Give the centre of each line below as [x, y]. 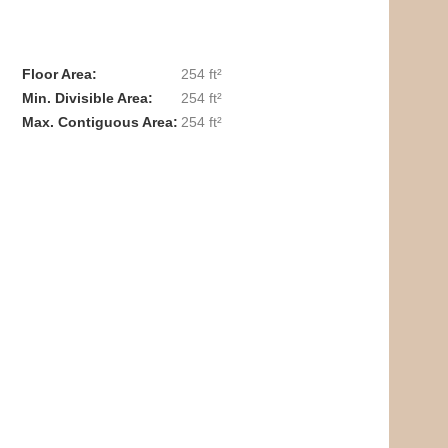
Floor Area [56, 73]
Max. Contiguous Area [97, 121]
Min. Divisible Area [84, 97]
